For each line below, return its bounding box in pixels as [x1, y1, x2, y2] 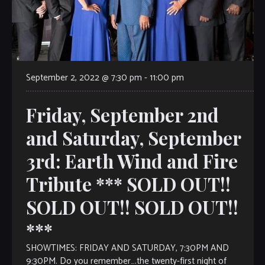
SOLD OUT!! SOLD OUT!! [25, 195, 238, 220]
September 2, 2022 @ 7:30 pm [25, 70, 142, 86]
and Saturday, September [25, 125, 241, 151]
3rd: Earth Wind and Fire [25, 148, 238, 174]
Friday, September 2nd [25, 102, 219, 128]
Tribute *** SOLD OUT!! [25, 172, 231, 197]
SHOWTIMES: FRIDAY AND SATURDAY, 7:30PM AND [25, 241, 229, 256]
